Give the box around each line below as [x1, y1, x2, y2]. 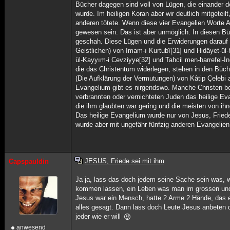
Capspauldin [9, 158, 49, 165]
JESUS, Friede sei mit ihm [84, 157, 164, 165]
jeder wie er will [75, 213, 123, 220]
